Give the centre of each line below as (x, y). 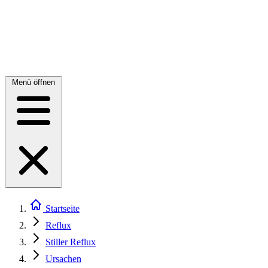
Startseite (61, 208)
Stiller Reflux (71, 242)
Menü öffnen (33, 82)
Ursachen (63, 259)
